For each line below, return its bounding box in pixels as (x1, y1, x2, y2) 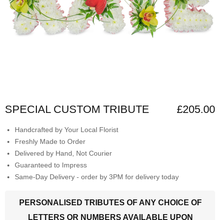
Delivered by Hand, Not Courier (15, 149, 112, 158)
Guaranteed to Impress (15, 161, 87, 169)
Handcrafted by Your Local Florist (15, 126, 118, 134)
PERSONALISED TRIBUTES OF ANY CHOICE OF (19, 198, 202, 207)
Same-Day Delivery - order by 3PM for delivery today (15, 173, 179, 181)
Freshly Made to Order (15, 137, 85, 146)
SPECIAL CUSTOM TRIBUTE (5, 103, 149, 116)
